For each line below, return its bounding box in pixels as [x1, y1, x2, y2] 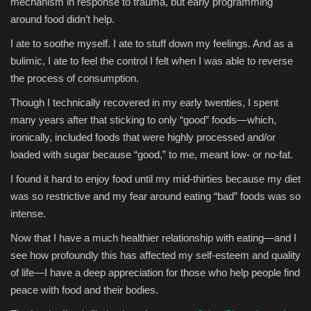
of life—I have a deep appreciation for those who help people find [10, 267, 300, 279]
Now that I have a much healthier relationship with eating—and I [10, 232, 296, 244]
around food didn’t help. [10, 13, 115, 26]
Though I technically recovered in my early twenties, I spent [10, 96, 278, 109]
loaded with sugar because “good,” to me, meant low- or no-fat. [10, 149, 293, 161]
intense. [10, 208, 46, 220]
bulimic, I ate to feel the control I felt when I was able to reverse [10, 55, 293, 67]
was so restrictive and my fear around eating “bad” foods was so [10, 190, 301, 203]
